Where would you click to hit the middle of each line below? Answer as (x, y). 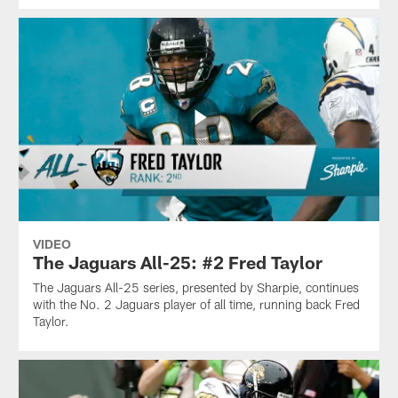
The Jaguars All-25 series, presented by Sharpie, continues (195, 287)
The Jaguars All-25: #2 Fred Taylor (177, 262)
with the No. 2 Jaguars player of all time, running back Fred (196, 304)
